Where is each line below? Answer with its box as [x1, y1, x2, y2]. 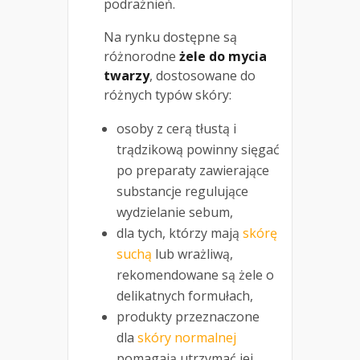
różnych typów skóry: [104, 85, 231, 104]
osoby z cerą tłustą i [117, 119, 236, 137]
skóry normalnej [137, 328, 236, 346]
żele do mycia [179, 47, 267, 65]
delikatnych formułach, [117, 286, 253, 305]
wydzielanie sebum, [117, 202, 233, 221]
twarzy [104, 66, 149, 84]
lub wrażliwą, [152, 244, 233, 263]
